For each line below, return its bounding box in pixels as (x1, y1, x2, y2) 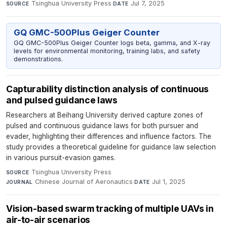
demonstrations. (13, 55, 63, 63)
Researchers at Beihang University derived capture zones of (6, 110, 203, 119)
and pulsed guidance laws (6, 94, 118, 105)
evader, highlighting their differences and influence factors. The (6, 132, 211, 140)
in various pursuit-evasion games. (6, 153, 116, 162)
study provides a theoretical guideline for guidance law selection (6, 142, 216, 151)
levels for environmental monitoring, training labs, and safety (13, 47, 200, 55)
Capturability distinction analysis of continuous (6, 83, 209, 94)
